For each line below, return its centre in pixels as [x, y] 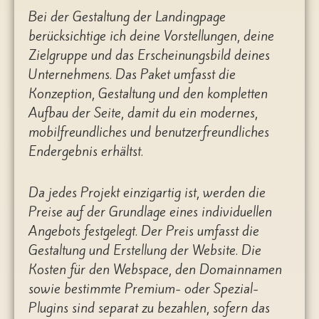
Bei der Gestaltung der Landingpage [127, 16]
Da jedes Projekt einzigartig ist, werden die [147, 193]
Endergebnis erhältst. [86, 151]
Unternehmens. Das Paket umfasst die [132, 74]
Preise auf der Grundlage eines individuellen [150, 212]
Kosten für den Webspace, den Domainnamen [155, 270]
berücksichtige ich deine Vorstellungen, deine [151, 35]
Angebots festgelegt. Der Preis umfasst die [144, 231]
